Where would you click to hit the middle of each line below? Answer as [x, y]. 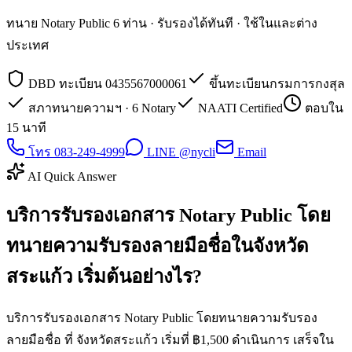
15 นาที [26, 127]
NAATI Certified [239, 108]
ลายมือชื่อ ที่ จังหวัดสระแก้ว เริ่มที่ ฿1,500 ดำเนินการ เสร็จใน [170, 339]
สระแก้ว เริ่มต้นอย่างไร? [104, 276]
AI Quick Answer [71, 176]
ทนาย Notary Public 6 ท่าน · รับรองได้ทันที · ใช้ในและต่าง [162, 23]
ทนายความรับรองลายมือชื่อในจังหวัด [158, 246]
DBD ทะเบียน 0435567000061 [106, 83]
